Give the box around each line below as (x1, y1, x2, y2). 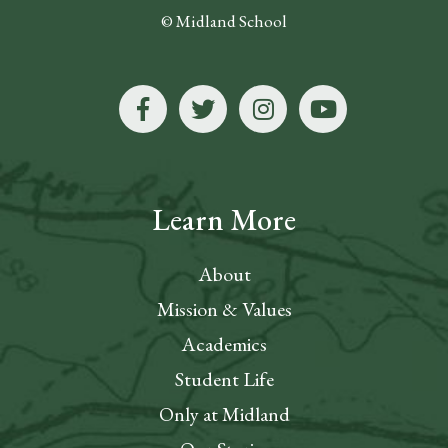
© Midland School (161, 10, 287, 33)
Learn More (152, 200, 296, 240)
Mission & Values (156, 296, 292, 323)
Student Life (174, 366, 274, 393)
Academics (181, 331, 267, 358)
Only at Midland (158, 401, 290, 428)
